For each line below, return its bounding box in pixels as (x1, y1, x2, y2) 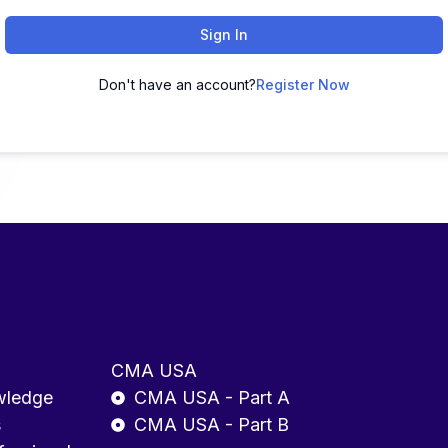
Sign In (200, 26, 248, 43)
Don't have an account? (98, 76, 256, 93)
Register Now (255, 76, 350, 93)
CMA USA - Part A (133, 387, 290, 408)
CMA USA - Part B (133, 414, 289, 435)
